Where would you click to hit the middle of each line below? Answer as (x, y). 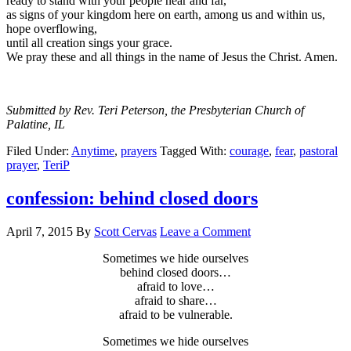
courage (249, 151)
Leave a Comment (205, 232)
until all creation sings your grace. (89, 43)
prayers (139, 151)
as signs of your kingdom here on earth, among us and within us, (166, 15)
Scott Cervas (125, 232)
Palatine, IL (36, 125)
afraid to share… (175, 301)
